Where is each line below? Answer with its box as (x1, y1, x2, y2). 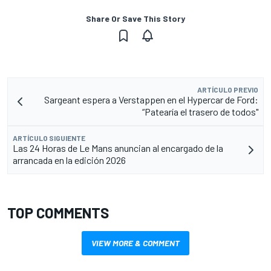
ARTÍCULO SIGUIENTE (13, 134, 85, 143)
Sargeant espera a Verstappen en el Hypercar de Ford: (44, 94, 258, 106)
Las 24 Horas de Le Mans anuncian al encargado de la (13, 142, 223, 154)
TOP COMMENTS (7, 204, 109, 222)
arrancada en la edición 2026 (13, 154, 126, 166)
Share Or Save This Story (86, 13, 185, 24)
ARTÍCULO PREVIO (197, 85, 258, 94)
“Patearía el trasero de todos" (142, 106, 258, 118)
